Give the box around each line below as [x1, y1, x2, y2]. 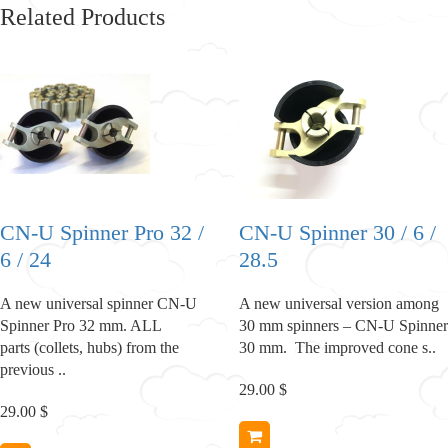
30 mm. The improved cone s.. [239, 338, 436, 356]
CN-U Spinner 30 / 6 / [239, 219, 436, 245]
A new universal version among [239, 294, 439, 312]
